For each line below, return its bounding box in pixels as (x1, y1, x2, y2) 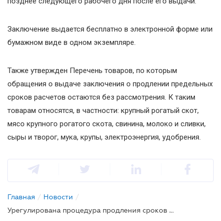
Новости (43, 192, 73, 201)
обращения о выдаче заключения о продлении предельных (7, 79, 213, 88)
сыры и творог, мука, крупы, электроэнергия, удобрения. (7, 132, 201, 142)
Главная (7, 192, 35, 201)
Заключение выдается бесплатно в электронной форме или (7, 24, 213, 34)
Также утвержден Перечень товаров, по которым (7, 66, 177, 75)
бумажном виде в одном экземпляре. (7, 37, 136, 47)
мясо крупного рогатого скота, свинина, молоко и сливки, (7, 119, 206, 128)
